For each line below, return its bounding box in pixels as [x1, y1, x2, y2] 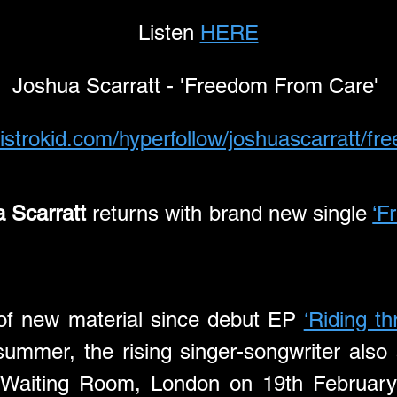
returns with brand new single [85, 201, 373, 225]
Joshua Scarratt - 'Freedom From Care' [12, 74, 385, 97]
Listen [137, 20, 200, 44]
